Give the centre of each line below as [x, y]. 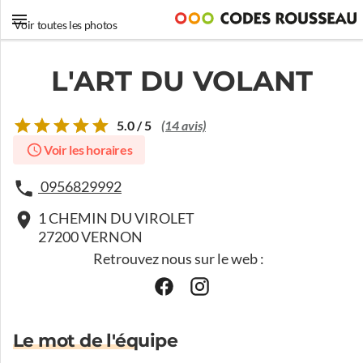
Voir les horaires [88, 150]
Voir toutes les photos [66, 25]
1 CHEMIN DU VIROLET [116, 218]
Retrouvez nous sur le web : [178, 259]
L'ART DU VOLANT [181, 81]
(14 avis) [184, 126]
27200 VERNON [90, 237]
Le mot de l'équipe [96, 341]
